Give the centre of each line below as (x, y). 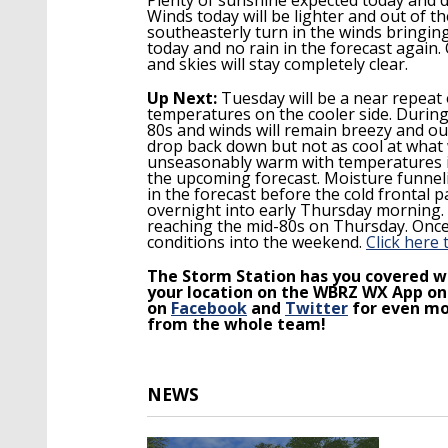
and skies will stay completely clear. (277, 63)
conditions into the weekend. (256, 241)
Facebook (209, 307)
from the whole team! (236, 323)
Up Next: (182, 97)
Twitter (316, 307)
